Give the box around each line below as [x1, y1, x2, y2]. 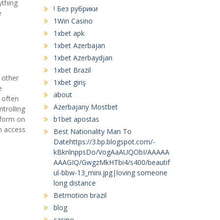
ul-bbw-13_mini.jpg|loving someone [53, 167, 167, 177]
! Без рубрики [53, 3, 98, 13]
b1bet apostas [53, 114, 99, 124]
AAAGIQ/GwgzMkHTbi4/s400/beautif [53, 157, 170, 167]
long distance [53, 178, 96, 188]
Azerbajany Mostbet [53, 102, 118, 111]
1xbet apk [53, 28, 84, 38]
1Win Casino [53, 16, 93, 26]
